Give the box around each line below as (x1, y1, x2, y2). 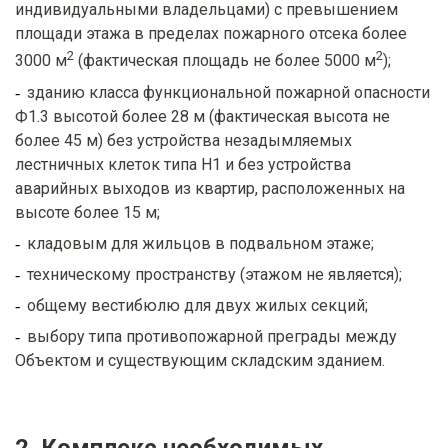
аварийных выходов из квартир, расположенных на (15, 178, 405, 198)
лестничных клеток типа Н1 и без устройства (15, 154, 351, 174)
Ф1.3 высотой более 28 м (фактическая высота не (15, 106, 390, 126)
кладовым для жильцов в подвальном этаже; (27, 233, 374, 253)
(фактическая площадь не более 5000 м (74, 51, 376, 71)
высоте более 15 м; (15, 202, 160, 222)
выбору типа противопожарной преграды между (27, 326, 397, 346)
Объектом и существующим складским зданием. (15, 350, 385, 370)
